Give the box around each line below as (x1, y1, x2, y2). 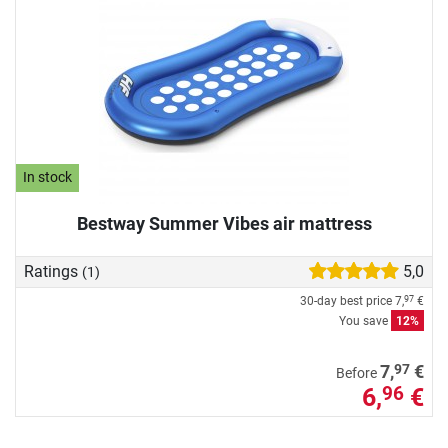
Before (336, 365, 380, 383)
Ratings (24, 261, 82, 281)
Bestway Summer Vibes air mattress (76, 212, 372, 234)
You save (339, 314, 391, 329)
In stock (23, 169, 73, 187)
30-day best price (300, 294, 395, 309)
